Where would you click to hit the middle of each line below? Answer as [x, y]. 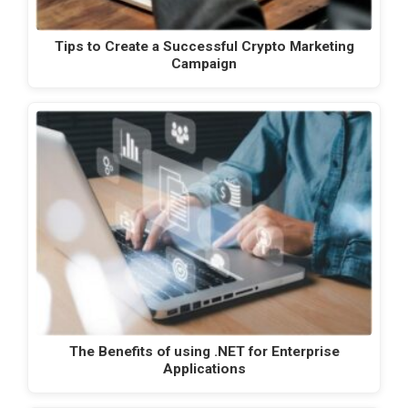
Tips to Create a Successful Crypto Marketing [204, 46]
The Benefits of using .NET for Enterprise [204, 352]
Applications [204, 369]
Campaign [204, 63]
